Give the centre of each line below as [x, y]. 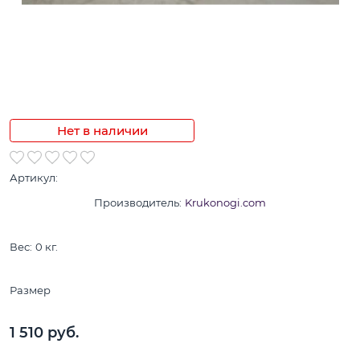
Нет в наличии [102, 131]
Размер [30, 290]
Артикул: [34, 178]
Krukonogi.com [225, 203]
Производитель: [138, 203]
